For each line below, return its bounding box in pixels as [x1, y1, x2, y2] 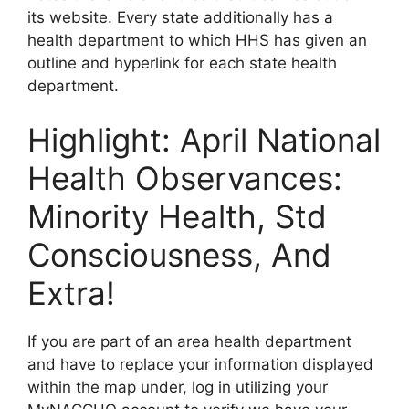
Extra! [27, 274, 115, 312]
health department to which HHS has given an [27, 30, 367, 49]
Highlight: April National [27, 121, 381, 159]
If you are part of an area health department [27, 332, 351, 351]
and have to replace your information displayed [27, 355, 373, 373]
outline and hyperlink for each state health [27, 53, 337, 72]
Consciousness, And [27, 236, 331, 274]
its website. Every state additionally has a [27, 7, 333, 26]
